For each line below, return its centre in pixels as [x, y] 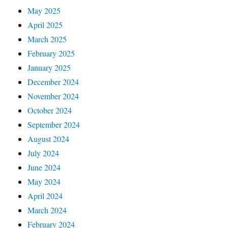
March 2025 [47, 39]
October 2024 [50, 110]
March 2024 [47, 210]
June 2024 [44, 167]
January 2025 [49, 67]
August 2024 [49, 138]
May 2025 [44, 10]
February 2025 [51, 53]
